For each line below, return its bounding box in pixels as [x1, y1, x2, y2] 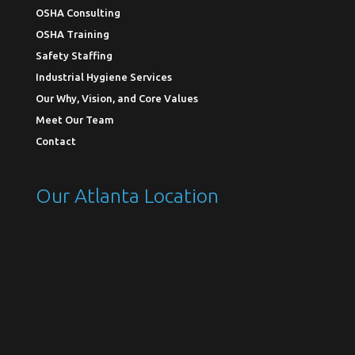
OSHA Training [35, 28, 109, 40]
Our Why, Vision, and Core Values [35, 92, 198, 104]
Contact [35, 135, 76, 147]
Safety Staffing [35, 49, 113, 61]
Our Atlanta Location [35, 185, 219, 208]
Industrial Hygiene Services [35, 71, 172, 82]
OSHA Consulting [35, 6, 120, 18]
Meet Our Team [35, 113, 114, 125]
